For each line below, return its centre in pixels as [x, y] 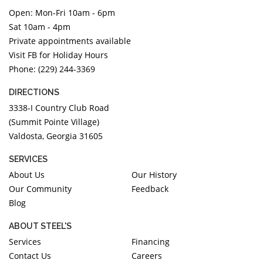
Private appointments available [71, 41]
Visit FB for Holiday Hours [58, 55]
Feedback [150, 188]
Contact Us [30, 255]
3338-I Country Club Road [59, 107]
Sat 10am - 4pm [40, 26]
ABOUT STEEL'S [40, 226]
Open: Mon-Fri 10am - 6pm [62, 12]
